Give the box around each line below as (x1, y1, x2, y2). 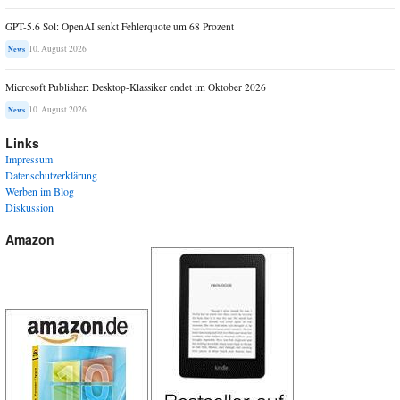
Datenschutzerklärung (5, 167, 97, 182)
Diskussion (5, 199, 54, 214)
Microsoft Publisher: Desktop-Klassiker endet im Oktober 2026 (5, 79, 266, 94)
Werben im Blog (5, 183, 74, 198)
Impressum (5, 151, 53, 166)
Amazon (5, 229, 54, 248)
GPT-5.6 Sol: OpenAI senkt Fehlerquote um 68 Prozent (5, 19, 234, 33)
